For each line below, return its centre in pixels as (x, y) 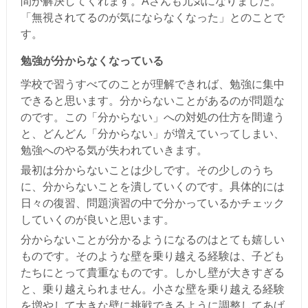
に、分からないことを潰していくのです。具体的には (152, 187)
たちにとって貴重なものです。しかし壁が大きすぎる (152, 273)
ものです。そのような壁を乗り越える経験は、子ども (152, 256)
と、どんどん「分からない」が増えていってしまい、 (152, 134)
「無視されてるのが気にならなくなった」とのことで (152, 18)
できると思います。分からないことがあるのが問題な (152, 101)
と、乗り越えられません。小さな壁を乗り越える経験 (152, 289)
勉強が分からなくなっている (92, 61)
